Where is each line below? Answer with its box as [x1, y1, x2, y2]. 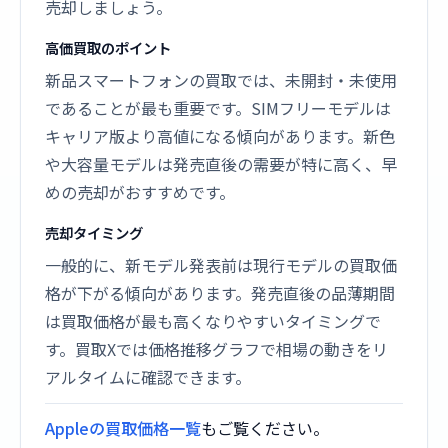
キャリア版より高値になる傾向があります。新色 [45, 124, 395, 148]
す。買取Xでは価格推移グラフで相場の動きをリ [45, 337, 388, 361]
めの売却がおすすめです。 [45, 180, 235, 204]
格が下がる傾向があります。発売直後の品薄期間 [45, 281, 395, 305]
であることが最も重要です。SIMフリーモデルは [45, 96, 391, 120]
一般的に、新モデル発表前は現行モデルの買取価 [45, 253, 397, 277]
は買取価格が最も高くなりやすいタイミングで [45, 309, 381, 333]
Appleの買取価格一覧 [45, 416, 201, 440]
